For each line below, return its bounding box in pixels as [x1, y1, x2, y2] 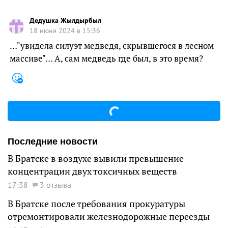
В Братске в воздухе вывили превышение [8, 153, 184, 165]
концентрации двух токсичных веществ [8, 165, 177, 178]
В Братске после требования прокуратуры [8, 198, 185, 210]
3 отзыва [40, 180, 71, 190]
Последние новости [8, 136, 98, 147]
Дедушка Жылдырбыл [30, 15, 101, 25]
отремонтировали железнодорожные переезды [8, 211, 210, 223]
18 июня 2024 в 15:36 [30, 25, 100, 35]
